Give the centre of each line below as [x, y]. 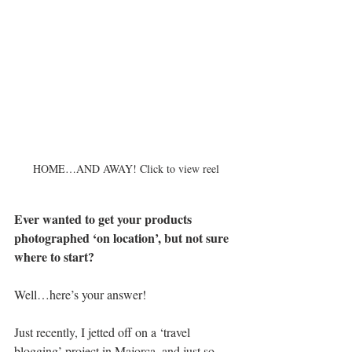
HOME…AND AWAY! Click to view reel [126, 169]
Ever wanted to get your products [104, 219]
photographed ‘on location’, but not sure [123, 238]
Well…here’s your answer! [80, 294]
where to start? [56, 257]
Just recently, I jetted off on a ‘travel [104, 332]
